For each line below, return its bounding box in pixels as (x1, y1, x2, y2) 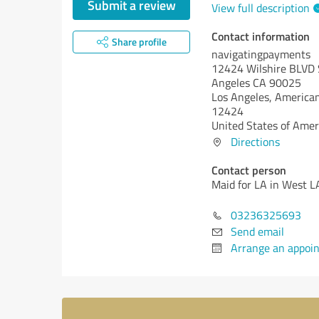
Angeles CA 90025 (211, 75, 301, 90)
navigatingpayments (211, 46, 310, 62)
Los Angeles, (211, 89, 275, 105)
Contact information (211, 28, 310, 44)
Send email (231, 224, 284, 239)
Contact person (211, 162, 286, 178)
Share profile (111, 35, 167, 48)
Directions (231, 134, 280, 150)
